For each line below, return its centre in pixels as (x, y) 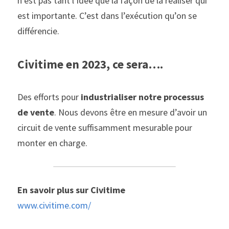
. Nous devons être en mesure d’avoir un (131, 112)
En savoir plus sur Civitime (71, 190)
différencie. (38, 31)
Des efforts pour (49, 97)
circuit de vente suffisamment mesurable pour (105, 128)
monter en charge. (52, 143)
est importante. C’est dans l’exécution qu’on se (107, 16)
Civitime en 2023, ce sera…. (90, 64)
